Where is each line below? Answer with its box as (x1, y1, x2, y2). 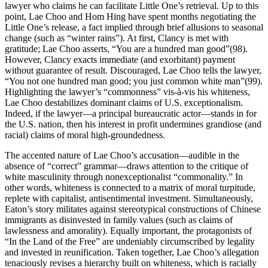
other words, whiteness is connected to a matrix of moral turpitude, (5, 182, 255, 193)
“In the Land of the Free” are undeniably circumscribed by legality (5, 236, 255, 246)
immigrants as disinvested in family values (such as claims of (5, 214, 233, 225)
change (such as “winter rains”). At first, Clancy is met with (5, 32, 229, 43)
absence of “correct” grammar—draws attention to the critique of (5, 160, 248, 171)
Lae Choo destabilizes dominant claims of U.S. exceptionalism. (5, 97, 243, 108)
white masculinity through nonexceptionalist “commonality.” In (5, 171, 243, 182)
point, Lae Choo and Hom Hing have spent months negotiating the (5, 11, 256, 22)
